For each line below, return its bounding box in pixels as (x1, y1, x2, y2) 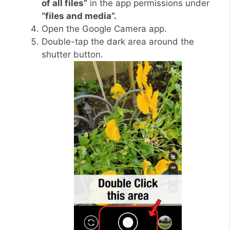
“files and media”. (42, 11, 117, 21)
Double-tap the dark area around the (42, 36, 194, 47)
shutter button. (42, 49, 103, 60)
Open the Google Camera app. (42, 24, 167, 34)
